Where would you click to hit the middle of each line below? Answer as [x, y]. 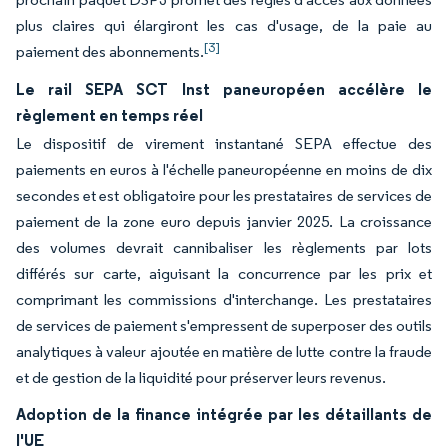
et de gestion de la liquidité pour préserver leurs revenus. [201, 377]
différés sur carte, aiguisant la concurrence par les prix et [224, 273]
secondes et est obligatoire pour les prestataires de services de [224, 195]
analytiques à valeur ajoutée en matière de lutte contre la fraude [224, 351]
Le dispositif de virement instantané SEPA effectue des [224, 143]
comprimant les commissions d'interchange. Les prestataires [224, 299]
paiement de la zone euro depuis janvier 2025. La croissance [224, 221]
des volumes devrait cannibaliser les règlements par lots [224, 247]
